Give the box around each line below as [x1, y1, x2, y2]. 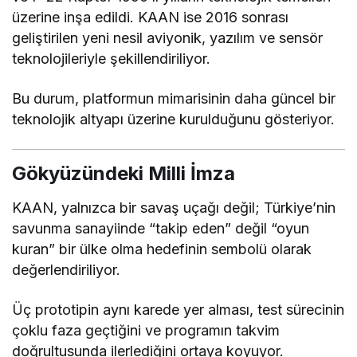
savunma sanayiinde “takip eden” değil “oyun [12, 219, 310, 237]
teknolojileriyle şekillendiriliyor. [12, 49, 211, 67]
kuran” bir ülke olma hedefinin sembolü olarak [12, 240, 312, 257]
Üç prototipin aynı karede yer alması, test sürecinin [12, 300, 345, 318]
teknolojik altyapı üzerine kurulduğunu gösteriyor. [12, 110, 335, 127]
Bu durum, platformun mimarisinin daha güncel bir [12, 89, 336, 107]
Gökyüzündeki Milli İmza [12, 161, 235, 185]
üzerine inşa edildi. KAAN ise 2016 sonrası [12, 8, 289, 25]
